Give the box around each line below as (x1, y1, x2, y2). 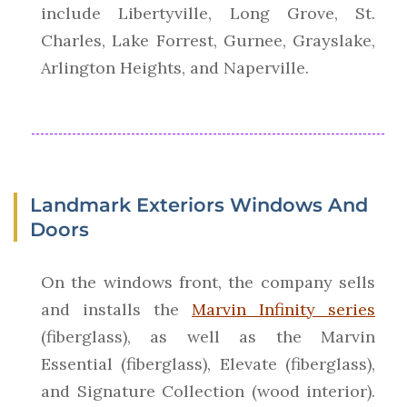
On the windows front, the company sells (41, 272, 375, 293)
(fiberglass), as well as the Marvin (41, 326, 375, 348)
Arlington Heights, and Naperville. (41, 57, 309, 79)
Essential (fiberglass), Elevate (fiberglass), (41, 353, 375, 375)
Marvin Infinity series (192, 299, 375, 321)
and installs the (41, 299, 192, 321)
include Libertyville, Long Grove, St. (41, 3, 375, 25)
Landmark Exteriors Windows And (30, 194, 368, 217)
